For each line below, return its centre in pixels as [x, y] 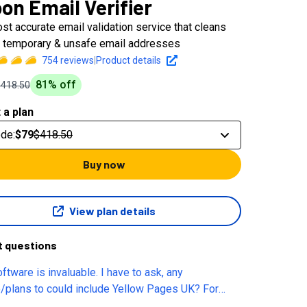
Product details [129, 60]
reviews [76, 60]
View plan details [112, 210]
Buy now [104, 164]
